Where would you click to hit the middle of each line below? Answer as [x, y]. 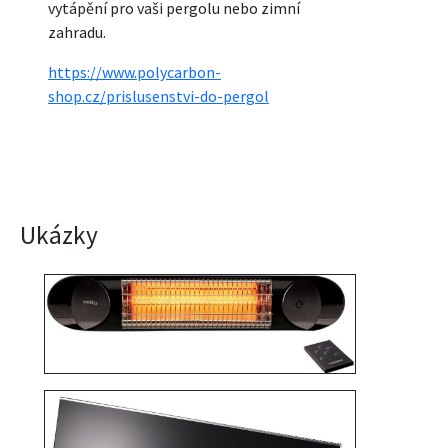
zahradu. [77, 31]
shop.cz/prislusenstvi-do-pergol [158, 95]
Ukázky [59, 234]
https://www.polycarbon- [134, 71]
